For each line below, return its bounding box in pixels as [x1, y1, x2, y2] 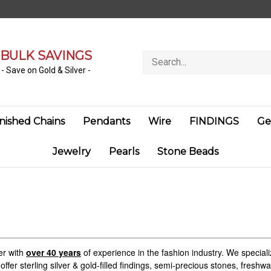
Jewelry [53, 146, 91, 157]
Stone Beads [157, 146, 218, 157]
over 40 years [26, 246, 81, 258]
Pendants [83, 116, 130, 127]
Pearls [109, 146, 139, 157]
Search [142, 50, 169, 60]
